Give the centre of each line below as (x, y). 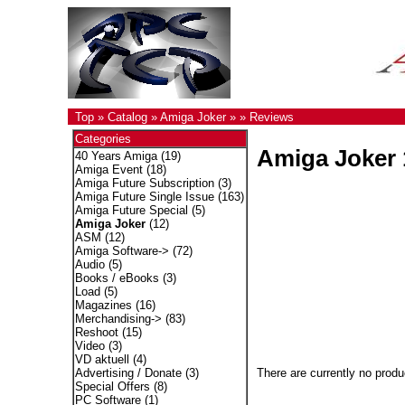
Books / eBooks (117, 278)
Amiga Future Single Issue (144, 197)
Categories (103, 139)
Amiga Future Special (131, 210)
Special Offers (112, 386)
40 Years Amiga (116, 156)
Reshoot (96, 332)
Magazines (103, 305)
